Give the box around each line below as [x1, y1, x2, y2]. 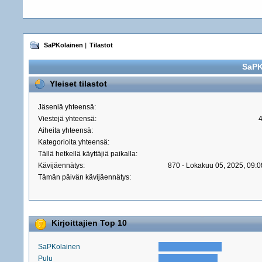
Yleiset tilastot [50, 79, 108, 88]
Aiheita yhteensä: [38, 126, 94, 135]
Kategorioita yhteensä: [38, 138, 110, 147]
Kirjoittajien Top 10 [51, 219, 127, 228]
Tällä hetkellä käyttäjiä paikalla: [38, 150, 138, 158]
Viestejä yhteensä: [38, 115, 97, 123]
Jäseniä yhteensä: [38, 103, 96, 112]
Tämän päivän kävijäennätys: [38, 173, 132, 182]
